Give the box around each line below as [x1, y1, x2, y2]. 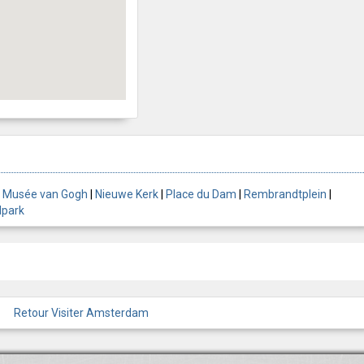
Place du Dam [166, 188, 236, 201]
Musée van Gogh [2, 188, 88, 201]
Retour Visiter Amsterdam [13, 306, 149, 320]
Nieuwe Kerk [95, 188, 158, 201]
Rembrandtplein [244, 188, 327, 201]
